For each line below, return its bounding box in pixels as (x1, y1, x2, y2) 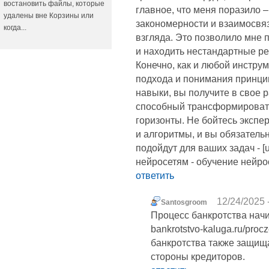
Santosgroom (161, 198, 207, 207)
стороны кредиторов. (151, 252, 245, 262)
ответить (136, 171, 174, 181)
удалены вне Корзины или (4, 11, 94, 20)
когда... (4, 23, 26, 32)
